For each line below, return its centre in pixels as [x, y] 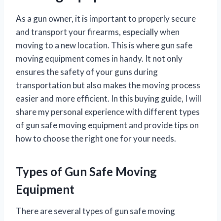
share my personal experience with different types [108, 111]
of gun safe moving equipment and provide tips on [107, 125]
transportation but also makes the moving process [108, 85]
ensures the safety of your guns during [87, 72]
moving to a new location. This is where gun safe [104, 45]
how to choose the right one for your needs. [96, 138]
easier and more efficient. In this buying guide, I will [109, 98]
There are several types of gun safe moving [95, 211]
